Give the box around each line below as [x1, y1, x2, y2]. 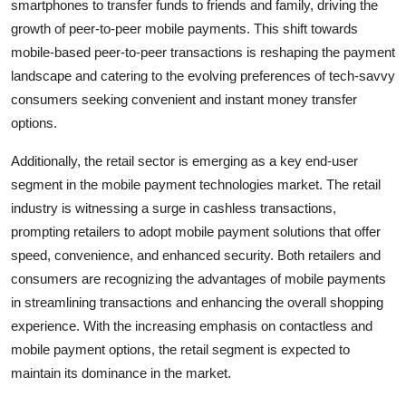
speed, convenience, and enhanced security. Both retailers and [11, 246, 381, 263]
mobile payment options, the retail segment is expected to [11, 341, 350, 357]
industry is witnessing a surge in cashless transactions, [11, 199, 336, 216]
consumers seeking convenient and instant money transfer [11, 91, 357, 107]
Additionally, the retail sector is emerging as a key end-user [11, 152, 358, 169]
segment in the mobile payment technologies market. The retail [11, 176, 381, 192]
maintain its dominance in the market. [11, 364, 231, 381]
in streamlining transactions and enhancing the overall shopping [11, 294, 383, 310]
